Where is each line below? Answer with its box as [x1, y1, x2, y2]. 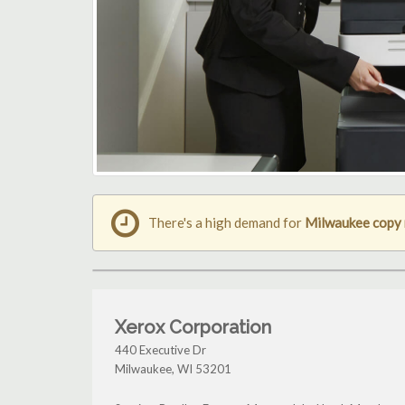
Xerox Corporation [115, 316, 271, 339]
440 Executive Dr [115, 343, 206, 358]
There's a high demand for [148, 214, 305, 231]
